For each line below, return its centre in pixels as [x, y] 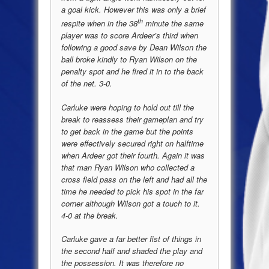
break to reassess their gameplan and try [132, 119]
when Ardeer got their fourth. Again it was [133, 155]
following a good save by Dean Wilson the [134, 47]
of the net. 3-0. [87, 83]
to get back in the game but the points [127, 131]
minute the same [173, 23]
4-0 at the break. [90, 215]
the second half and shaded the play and [132, 251]
